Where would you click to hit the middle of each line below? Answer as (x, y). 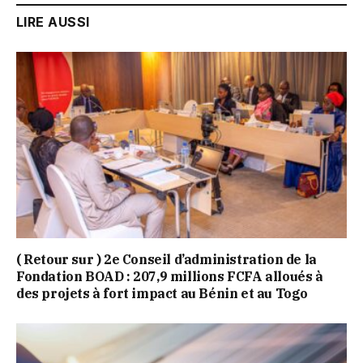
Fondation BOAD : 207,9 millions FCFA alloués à (170, 276)
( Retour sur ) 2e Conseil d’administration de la (167, 259)
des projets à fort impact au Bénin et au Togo (162, 293)
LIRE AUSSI (53, 22)
